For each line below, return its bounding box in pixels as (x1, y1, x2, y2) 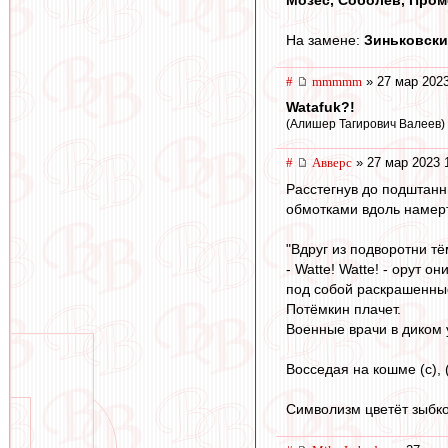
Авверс (312, 155, 352, 171)
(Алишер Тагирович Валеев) (286, 117, 445, 132)
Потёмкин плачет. (286, 300, 401, 317)
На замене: (286, 31, 364, 48)
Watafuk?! (286, 99, 355, 116)
